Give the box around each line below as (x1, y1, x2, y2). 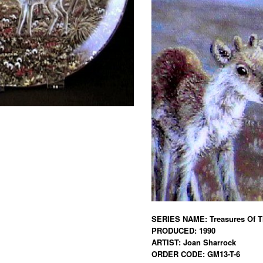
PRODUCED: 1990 (151, 225, 215, 236)
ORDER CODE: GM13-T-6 (151, 248, 240, 259)
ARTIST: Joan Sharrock (151, 237, 236, 248)
